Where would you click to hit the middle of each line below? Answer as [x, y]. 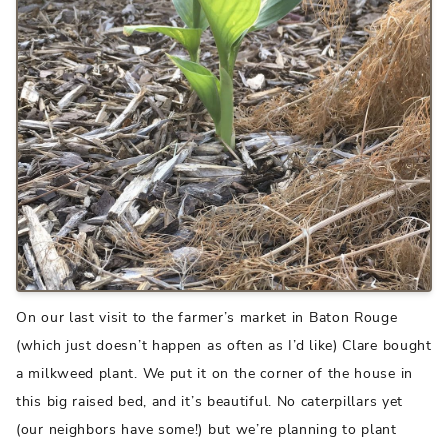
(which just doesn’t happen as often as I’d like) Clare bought [224, 345]
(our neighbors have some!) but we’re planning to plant [206, 429]
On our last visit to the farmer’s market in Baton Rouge [207, 317]
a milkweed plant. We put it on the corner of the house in [214, 373]
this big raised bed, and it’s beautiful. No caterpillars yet [210, 401]
